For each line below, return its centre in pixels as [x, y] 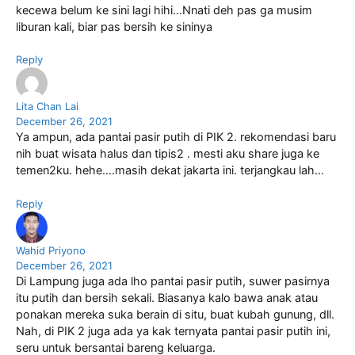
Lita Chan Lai [47, 107]
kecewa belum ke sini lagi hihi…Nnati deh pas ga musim [164, 10]
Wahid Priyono [51, 251]
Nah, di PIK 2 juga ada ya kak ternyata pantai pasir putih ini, [173, 332]
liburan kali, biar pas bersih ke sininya [114, 27]
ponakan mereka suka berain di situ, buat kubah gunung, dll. [175, 315]
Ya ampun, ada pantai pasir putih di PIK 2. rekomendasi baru [176, 137]
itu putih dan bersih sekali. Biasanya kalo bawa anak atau [167, 298]
